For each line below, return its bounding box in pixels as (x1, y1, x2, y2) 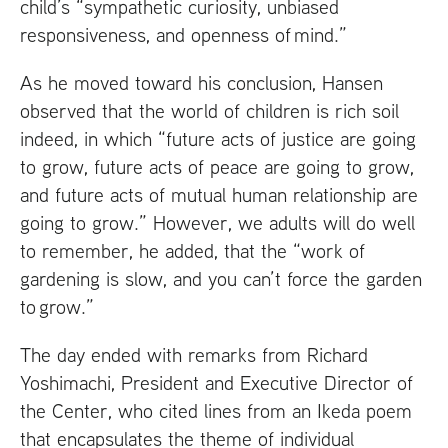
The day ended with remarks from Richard (20, 342, 368, 368)
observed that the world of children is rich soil (20, 98, 399, 124)
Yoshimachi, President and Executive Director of (20, 370, 413, 396)
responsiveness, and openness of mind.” (20, 22, 350, 48)
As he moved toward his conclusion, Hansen (20, 70, 383, 96)
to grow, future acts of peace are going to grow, (20, 154, 414, 180)
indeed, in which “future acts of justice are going (20, 126, 416, 152)
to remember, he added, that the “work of (20, 238, 365, 264)
